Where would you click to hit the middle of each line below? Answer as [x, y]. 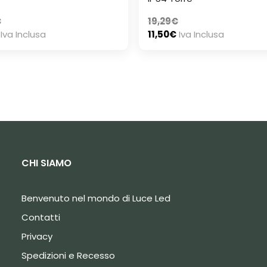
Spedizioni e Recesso [68, 256]
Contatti [41, 218]
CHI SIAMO [46, 163]
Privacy [37, 237]
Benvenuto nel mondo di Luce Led [96, 198]
